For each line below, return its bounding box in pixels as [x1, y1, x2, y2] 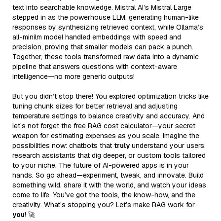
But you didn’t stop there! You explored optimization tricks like [12, 91, 209, 101]
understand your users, [130, 141, 206, 150]
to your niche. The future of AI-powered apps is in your [12, 160, 189, 170]
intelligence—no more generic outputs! [12, 72, 135, 81]
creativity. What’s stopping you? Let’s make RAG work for [12, 200, 195, 209]
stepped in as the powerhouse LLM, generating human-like [12, 12, 199, 22]
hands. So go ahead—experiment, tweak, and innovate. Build [12, 170, 204, 180]
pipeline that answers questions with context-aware [12, 62, 177, 71]
